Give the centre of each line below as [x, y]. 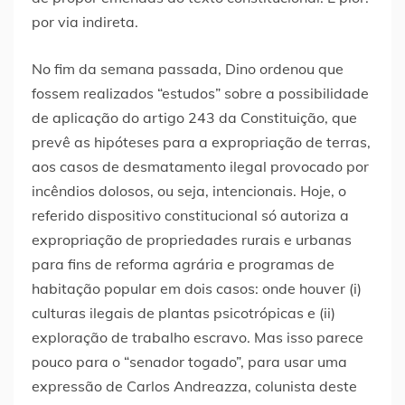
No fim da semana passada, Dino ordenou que [188, 69]
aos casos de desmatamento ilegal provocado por [200, 167]
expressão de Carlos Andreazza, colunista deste [194, 386]
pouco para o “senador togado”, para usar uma [189, 362]
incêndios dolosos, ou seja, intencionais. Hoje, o [189, 191]
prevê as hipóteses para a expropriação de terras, [201, 142]
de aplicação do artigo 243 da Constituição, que [194, 118]
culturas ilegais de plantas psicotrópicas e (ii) [184, 313]
